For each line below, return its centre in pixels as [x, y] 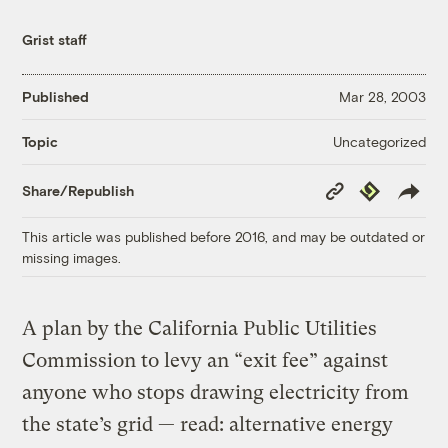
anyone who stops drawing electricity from [216, 392]
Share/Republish [78, 191]
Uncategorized [379, 141]
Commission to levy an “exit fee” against [205, 360]
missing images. [72, 257]
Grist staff [55, 39]
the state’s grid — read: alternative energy [208, 424]
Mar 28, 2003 [382, 97]
